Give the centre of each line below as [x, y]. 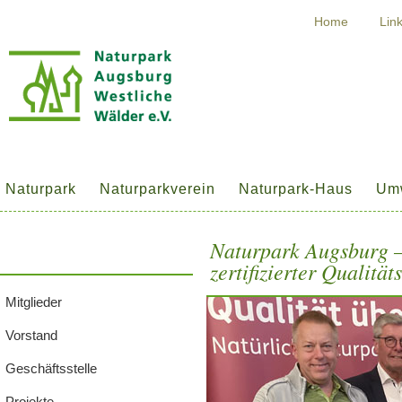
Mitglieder [34, 302]
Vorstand [31, 335]
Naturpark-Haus [296, 189]
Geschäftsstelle [51, 368]
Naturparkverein [157, 189]
